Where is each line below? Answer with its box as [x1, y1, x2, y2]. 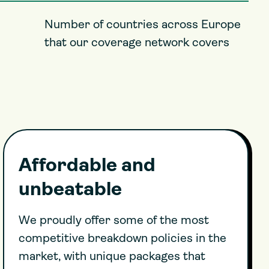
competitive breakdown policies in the [18, 233, 226, 245]
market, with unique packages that [18, 251, 205, 263]
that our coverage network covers [44, 37, 229, 49]
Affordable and [18, 157, 156, 176]
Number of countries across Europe [44, 19, 241, 31]
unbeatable [18, 181, 122, 200]
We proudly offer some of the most [18, 215, 209, 227]
